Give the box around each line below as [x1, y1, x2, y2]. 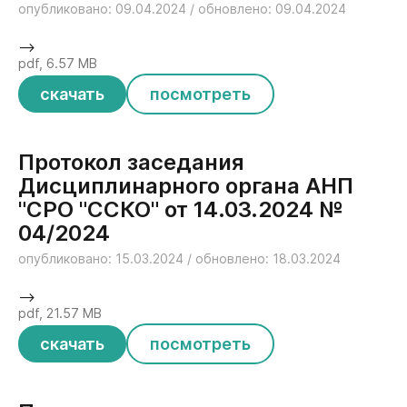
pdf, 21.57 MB [18, 305, 102, 321]
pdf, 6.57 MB [18, 55, 97, 71]
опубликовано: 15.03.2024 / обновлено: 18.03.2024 [18, 251, 341, 266]
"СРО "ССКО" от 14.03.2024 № [18, 196, 343, 223]
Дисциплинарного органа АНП [18, 173, 353, 199]
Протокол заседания [18, 149, 244, 175]
